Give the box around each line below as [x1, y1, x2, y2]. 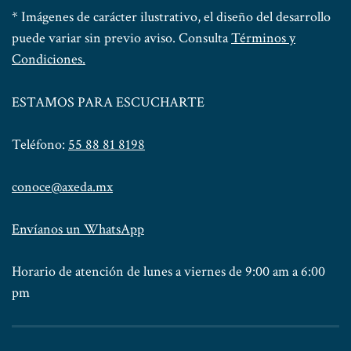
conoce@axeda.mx [12, 177, 113, 196]
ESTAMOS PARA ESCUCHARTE [12, 92, 204, 111]
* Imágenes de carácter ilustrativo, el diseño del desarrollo [12, 7, 331, 26]
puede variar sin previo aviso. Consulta [12, 28, 231, 47]
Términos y [231, 28, 295, 47]
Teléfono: [12, 135, 68, 154]
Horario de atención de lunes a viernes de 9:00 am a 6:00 [12, 262, 325, 280]
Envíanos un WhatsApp [12, 219, 144, 238]
